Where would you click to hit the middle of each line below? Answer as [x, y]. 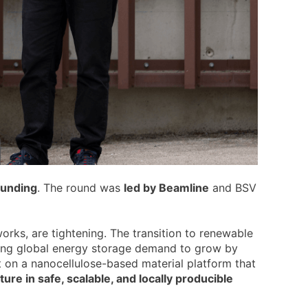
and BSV [233, 188]
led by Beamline [166, 188]
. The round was [80, 188]
